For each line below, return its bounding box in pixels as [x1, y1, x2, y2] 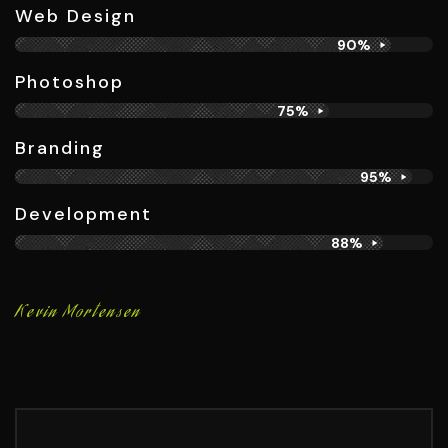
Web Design [15, 4, 136, 28]
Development [15, 202, 152, 226]
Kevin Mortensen [15, 300, 141, 327]
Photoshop [15, 70, 124, 94]
